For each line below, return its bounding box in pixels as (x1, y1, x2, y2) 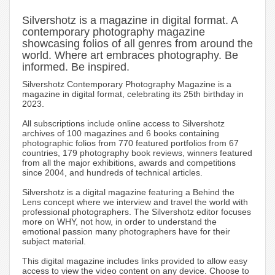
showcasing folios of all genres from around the (22, 37, 253, 50)
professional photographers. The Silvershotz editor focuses (22, 207, 251, 217)
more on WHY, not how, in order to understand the (22, 217, 217, 227)
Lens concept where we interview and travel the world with (22, 197, 248, 207)
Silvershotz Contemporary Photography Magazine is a (22, 79, 231, 90)
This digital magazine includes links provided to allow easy (22, 256, 247, 266)
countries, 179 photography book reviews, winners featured (22, 148, 252, 158)
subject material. (22, 236, 86, 247)
